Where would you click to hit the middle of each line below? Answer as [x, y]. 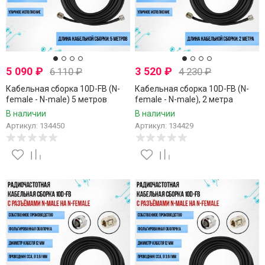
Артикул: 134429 [164, 126]
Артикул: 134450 [35, 126]
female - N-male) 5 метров [56, 100]
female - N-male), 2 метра [184, 100]
